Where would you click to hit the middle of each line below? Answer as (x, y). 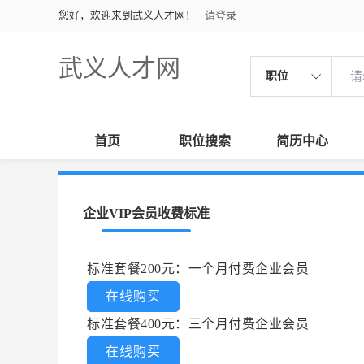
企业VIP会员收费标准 (146, 213)
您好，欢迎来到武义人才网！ (127, 15)
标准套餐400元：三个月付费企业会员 (198, 324)
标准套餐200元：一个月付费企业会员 (198, 269)
